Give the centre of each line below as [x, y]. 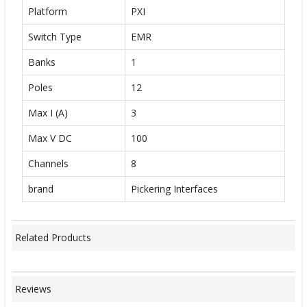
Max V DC [50, 138]
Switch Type [55, 36]
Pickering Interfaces [174, 188]
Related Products [53, 238]
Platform [48, 11]
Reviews [33, 289]
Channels [48, 163]
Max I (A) [48, 112]
